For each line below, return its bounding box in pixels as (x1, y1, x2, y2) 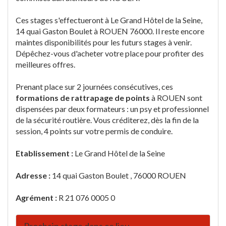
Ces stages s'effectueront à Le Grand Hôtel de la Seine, (16, 15, 202, 25)
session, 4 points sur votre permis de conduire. (16, 126, 173, 136)
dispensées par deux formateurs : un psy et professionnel (16, 104, 209, 114)
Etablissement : (16, 148, 75, 158)
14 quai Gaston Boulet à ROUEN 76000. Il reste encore (16, 26, 204, 36)
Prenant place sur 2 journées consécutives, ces (16, 82, 173, 91)
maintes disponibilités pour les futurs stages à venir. (16, 37, 192, 47)
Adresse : (16, 171, 52, 180)
